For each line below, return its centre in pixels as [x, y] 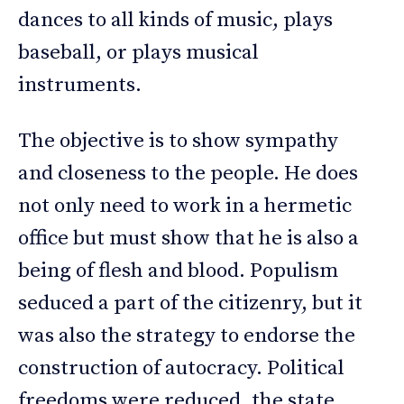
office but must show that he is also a [188, 239]
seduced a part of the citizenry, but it [190, 304]
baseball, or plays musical [138, 53]
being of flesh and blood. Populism [178, 271]
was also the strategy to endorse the [187, 336]
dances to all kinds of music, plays [175, 21]
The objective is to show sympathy [178, 142]
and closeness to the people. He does [188, 174]
